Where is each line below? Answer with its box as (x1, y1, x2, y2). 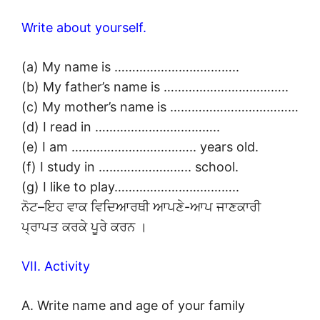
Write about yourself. (21, 19, 146, 35)
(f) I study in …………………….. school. (21, 159, 239, 174)
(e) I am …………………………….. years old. (21, 139, 259, 154)
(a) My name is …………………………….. (21, 59, 239, 74)
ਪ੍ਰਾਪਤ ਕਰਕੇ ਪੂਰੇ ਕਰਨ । (21, 219, 147, 234)
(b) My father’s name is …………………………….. (21, 79, 289, 94)
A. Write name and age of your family (21, 297, 245, 313)
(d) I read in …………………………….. (21, 119, 220, 134)
